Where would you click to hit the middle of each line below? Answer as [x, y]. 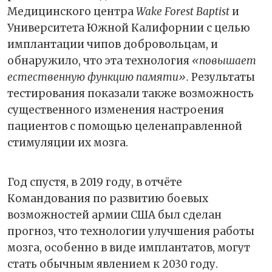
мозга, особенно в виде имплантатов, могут [129, 248]
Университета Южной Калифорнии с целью [129, 28]
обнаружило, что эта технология [100, 61]
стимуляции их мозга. [68, 143]
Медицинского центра [72, 12]
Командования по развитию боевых [108, 199]
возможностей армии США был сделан [114, 215]
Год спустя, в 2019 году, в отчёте [95, 182]
